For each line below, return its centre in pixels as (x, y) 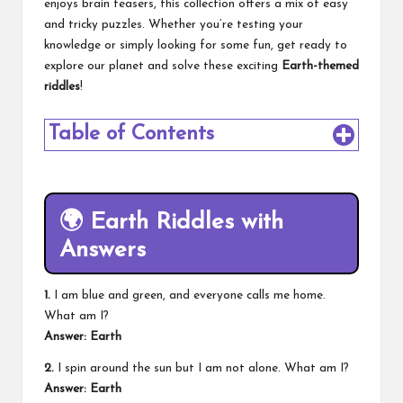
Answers (103, 250)
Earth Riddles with (187, 222)
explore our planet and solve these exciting (163, 66)
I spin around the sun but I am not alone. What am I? (201, 369)
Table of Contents (131, 134)
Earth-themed (320, 66)
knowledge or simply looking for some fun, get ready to (196, 45)
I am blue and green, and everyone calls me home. (188, 296)
